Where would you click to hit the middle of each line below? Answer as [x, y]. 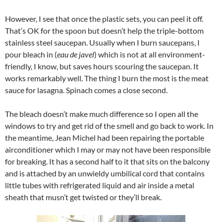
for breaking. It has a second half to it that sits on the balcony [107, 162]
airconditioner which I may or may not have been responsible [108, 150]
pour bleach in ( [31, 55]
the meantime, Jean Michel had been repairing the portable [105, 138]
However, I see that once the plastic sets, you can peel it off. [104, 19]
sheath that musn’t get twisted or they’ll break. [83, 197]
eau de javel [76, 55]
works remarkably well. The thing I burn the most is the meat [107, 78]
